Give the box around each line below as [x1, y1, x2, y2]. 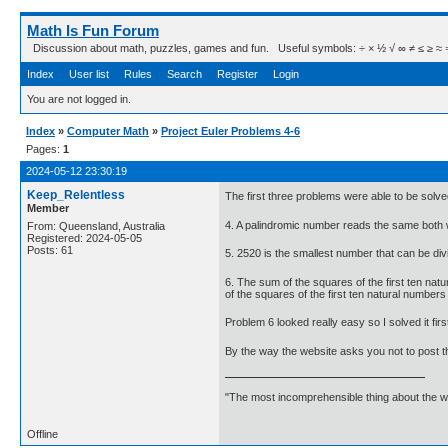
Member [27, 202, 69, 214]
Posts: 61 [27, 244, 73, 256]
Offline [27, 427, 58, 440]
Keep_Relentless [27, 188, 125, 202]
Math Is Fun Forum [27, 22, 159, 39]
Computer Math [67, 125, 149, 137]
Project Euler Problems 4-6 [161, 125, 300, 137]
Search [167, 68, 202, 80]
